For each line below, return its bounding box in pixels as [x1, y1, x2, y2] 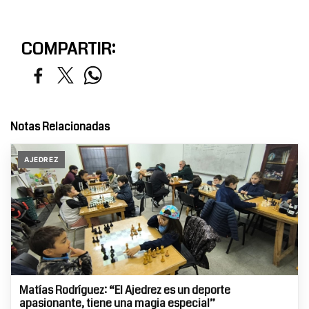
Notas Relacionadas [10, 119, 110, 135]
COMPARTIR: [21, 37, 115, 61]
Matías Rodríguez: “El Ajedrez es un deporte [19, 282, 230, 299]
